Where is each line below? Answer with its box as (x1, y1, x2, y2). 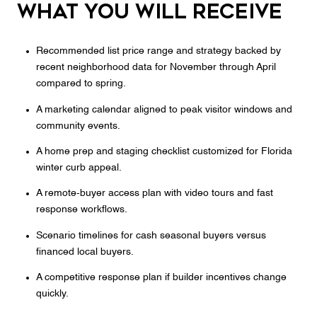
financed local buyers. (35, 246, 134, 257)
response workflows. (35, 204, 127, 215)
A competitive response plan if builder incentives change (35, 272, 287, 282)
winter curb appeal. (35, 163, 122, 173)
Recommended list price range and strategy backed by (35, 46, 281, 57)
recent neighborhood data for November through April (35, 62, 276, 73)
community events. (35, 120, 120, 131)
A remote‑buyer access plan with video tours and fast (35, 188, 273, 199)
